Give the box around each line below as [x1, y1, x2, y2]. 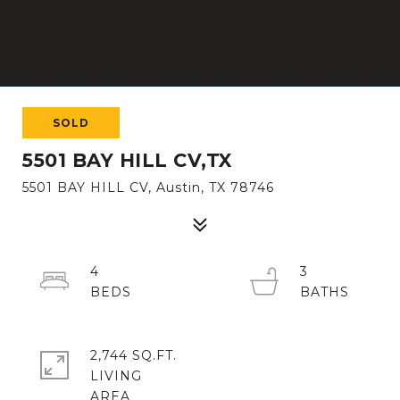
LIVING [90, 368, 142, 384]
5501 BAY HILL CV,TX [22, 149, 232, 171]
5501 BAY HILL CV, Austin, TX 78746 [22, 179, 274, 196]
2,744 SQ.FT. [90, 347, 177, 363]
